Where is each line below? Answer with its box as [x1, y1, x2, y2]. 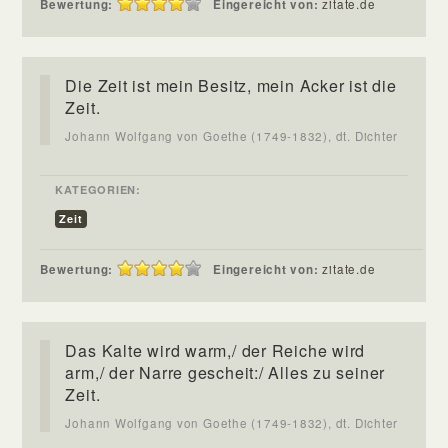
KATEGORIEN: [55, 181, 141, 197]
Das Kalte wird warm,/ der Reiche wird [65, 338, 366, 362]
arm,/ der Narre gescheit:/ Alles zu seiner [65, 360, 386, 384]
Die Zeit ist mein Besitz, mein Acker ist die [65, 73, 397, 97]
